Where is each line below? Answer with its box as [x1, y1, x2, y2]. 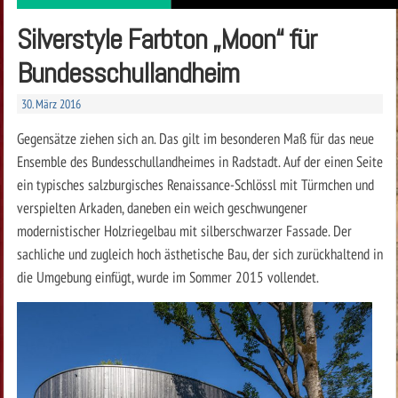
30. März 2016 [20, 95, 81, 112]
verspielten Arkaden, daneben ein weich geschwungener [16, 196, 307, 218]
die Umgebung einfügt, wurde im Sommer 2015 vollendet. [16, 266, 319, 287]
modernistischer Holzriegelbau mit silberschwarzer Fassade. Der [16, 219, 352, 241]
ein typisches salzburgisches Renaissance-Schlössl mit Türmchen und [16, 173, 374, 195]
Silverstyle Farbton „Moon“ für [16, 20, 316, 57]
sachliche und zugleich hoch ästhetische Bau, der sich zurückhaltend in [16, 243, 383, 264]
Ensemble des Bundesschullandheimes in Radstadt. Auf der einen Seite [16, 150, 383, 171]
